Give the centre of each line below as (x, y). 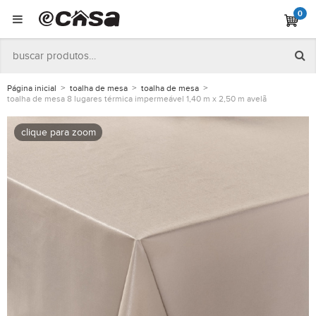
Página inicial (32, 89)
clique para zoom (58, 133)
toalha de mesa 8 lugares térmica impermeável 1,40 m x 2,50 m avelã (137, 99)
